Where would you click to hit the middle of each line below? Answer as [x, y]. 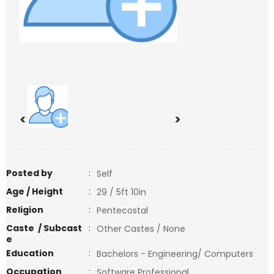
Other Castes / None [141, 229]
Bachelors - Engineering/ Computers [179, 254]
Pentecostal [125, 210]
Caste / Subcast [44, 228]
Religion [25, 210]
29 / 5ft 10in [121, 192]
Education [30, 253]
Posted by [29, 173]
